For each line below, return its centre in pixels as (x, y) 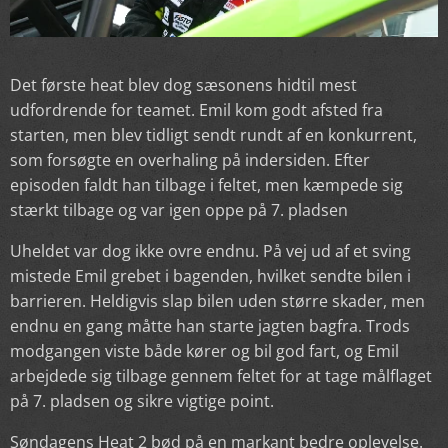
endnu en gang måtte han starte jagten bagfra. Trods (210, 325)
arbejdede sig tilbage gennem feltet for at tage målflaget (221, 375)
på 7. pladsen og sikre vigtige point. (142, 400)
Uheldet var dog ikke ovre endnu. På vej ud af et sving (210, 250)
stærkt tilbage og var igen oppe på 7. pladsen (179, 209)
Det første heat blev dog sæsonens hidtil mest (183, 84)
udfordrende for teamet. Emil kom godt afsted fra (196, 109)
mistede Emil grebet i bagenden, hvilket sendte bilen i (210, 275)
